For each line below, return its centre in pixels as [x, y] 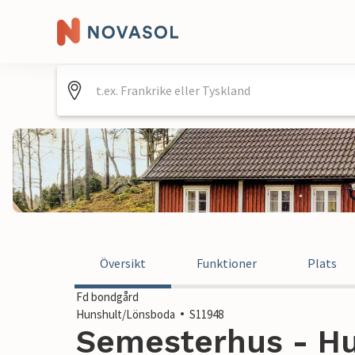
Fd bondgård [107, 297]
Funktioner [227, 263]
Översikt [123, 263]
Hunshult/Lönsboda [126, 314]
